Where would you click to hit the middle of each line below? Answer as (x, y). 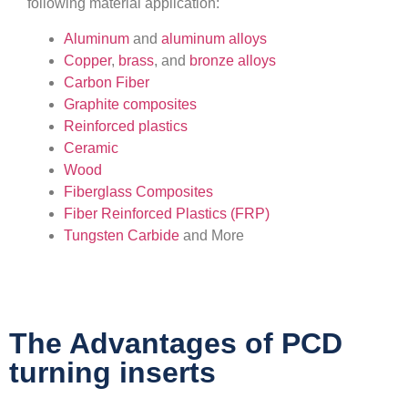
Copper (87, 60)
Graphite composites (130, 104)
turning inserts (112, 372)
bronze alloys (233, 60)
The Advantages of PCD (176, 343)
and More (212, 235)
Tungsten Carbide (122, 235)
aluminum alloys (214, 38)
